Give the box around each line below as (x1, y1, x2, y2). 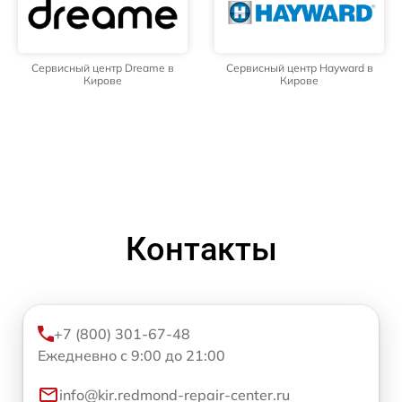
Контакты (125, 231, 277, 269)
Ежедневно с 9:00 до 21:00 (38, 346, 225, 365)
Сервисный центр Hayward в (225, 61, 373, 75)
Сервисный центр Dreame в (31, 61, 174, 75)
